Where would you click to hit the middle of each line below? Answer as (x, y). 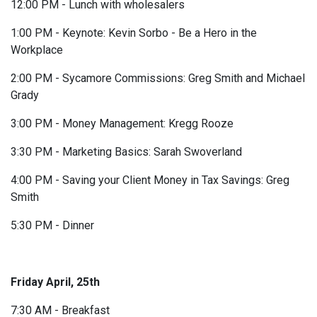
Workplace (37, 50)
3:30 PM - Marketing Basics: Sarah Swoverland (126, 152)
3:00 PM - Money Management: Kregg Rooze (122, 124)
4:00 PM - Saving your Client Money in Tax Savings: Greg (150, 180)
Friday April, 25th (55, 282)
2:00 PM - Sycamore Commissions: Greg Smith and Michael (158, 79)
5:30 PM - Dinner (54, 226)
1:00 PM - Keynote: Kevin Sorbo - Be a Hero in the (134, 33)
